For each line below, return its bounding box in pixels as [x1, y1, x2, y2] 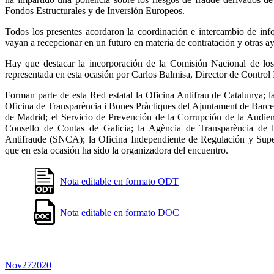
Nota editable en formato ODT [60, 176, 179, 187]
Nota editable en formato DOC [60, 207, 179, 218]
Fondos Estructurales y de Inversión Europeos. [5, 6, 185, 17]
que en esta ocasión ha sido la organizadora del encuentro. [5, 145, 228, 156]
